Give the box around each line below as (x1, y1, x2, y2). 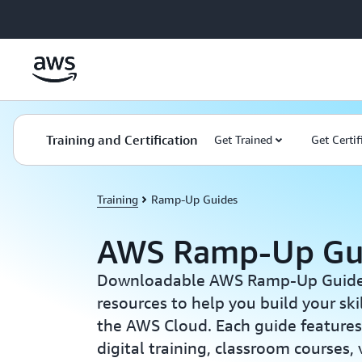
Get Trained (214, 133, 272, 146)
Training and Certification (46, 132, 198, 148)
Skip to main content (7, 10, 112, 23)
